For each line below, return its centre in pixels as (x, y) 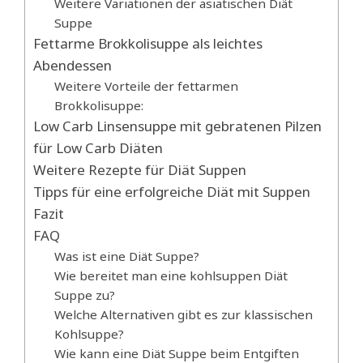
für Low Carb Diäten (98, 148)
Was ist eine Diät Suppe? (126, 256)
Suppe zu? (84, 295)
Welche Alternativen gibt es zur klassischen (183, 315)
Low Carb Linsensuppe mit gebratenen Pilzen (177, 126)
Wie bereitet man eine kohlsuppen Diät (171, 276)
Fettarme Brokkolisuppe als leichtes (148, 44)
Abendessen (73, 66)
